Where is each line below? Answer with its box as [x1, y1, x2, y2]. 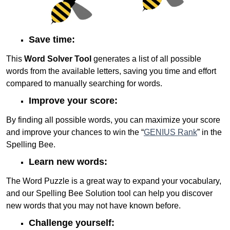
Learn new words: [29, 156, 107, 167]
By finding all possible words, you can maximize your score [6, 115, 220, 124]
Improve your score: [29, 95, 118, 106]
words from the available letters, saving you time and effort [6, 66, 216, 75]
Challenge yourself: [29, 217, 114, 228]
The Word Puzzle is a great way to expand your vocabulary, [6, 176, 221, 185]
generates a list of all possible [91, 54, 201, 63]
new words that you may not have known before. [6, 201, 181, 210]
